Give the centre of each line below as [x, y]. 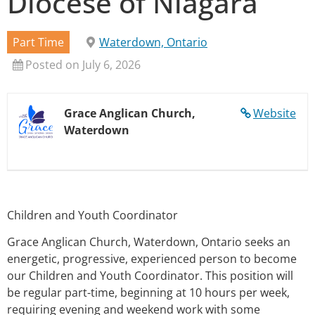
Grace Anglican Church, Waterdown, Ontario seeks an [149, 242]
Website [275, 113]
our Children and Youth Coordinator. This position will [150, 276]
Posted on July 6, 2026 [83, 65]
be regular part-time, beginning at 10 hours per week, [148, 293]
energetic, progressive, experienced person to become [152, 259]
